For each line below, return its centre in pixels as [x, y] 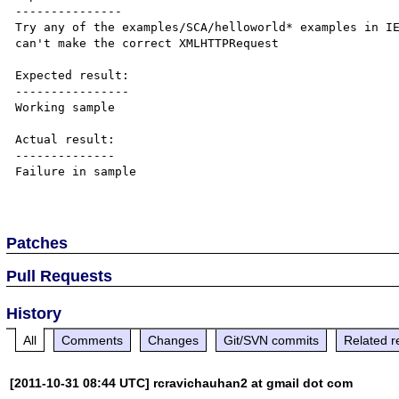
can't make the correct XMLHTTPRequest [147, 43]
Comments [93, 340]
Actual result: [65, 139]
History [34, 313]
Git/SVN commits [272, 340]
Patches [37, 243]
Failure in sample [76, 171]
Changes [174, 340]
